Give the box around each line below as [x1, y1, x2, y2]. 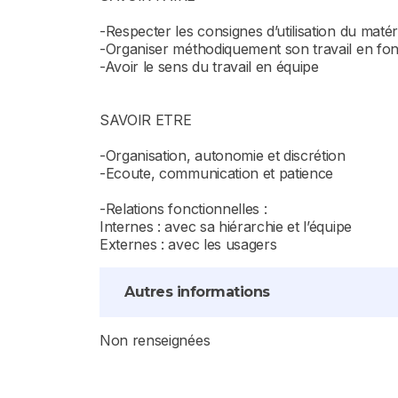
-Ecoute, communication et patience [99, 164, 334, 182]
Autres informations [124, 283, 270, 300]
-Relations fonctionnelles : [99, 200, 267, 218]
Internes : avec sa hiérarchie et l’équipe [99, 218, 352, 235]
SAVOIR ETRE [99, 111, 192, 129]
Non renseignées [99, 331, 211, 349]
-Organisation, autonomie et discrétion [99, 147, 346, 164]
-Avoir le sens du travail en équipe [99, 58, 319, 76]
